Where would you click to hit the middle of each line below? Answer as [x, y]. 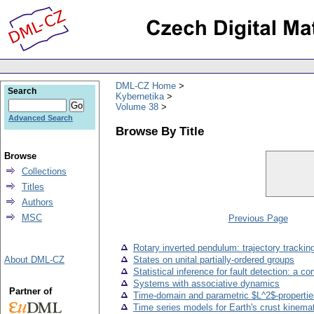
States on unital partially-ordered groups [214, 260]
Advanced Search [41, 118]
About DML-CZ [34, 260]
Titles [33, 187]
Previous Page [258, 219]
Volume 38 [137, 107]
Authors [37, 202]
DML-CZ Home [146, 86]
